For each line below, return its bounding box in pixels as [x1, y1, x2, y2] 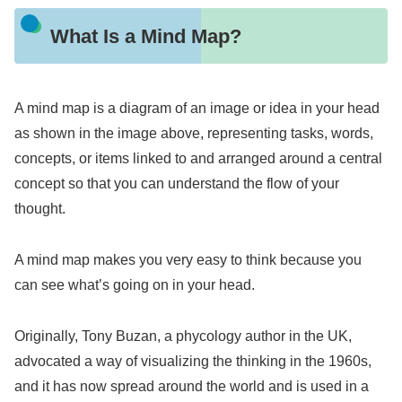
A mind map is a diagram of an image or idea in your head [14, 100, 380, 117]
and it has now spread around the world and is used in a [14, 378, 369, 394]
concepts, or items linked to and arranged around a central [14, 151, 382, 167]
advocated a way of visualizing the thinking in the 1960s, [14, 353, 371, 369]
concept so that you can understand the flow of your [14, 176, 339, 192]
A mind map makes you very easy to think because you [14, 251, 362, 267]
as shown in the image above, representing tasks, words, [14, 126, 373, 142]
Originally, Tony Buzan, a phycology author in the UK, [14, 328, 352, 344]
